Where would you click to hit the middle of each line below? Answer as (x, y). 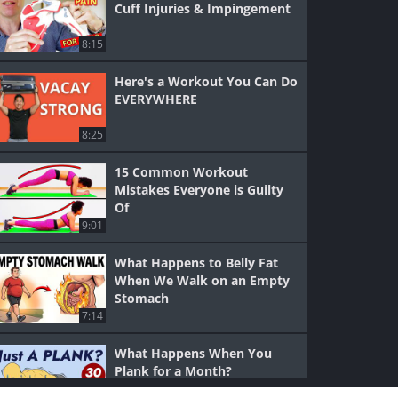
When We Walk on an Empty (203, 280)
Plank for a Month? (174, 371)
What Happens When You (194, 353)
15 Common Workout (182, 172)
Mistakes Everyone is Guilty (199, 190)
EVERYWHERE (156, 99)
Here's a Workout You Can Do (207, 81)
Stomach (142, 298)
